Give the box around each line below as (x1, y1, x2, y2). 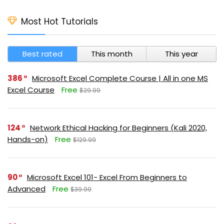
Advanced (7, 183, 45, 194)
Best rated (22, 48, 62, 59)
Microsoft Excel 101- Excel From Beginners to (27, 171, 187, 182)
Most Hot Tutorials (21, 15, 98, 27)
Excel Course (7, 84, 54, 95)
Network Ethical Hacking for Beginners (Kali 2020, (30, 122, 207, 133)
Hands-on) (7, 133, 48, 144)
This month (90, 48, 132, 59)
